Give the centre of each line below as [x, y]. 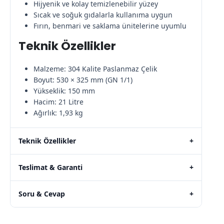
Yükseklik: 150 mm [64, 90]
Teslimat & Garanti [50, 167]
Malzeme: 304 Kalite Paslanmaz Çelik [95, 68]
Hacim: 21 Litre [58, 101]
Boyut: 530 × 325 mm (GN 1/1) [83, 79]
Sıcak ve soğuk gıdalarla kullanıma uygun [103, 14]
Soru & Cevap [42, 193]
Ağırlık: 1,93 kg [58, 112]
